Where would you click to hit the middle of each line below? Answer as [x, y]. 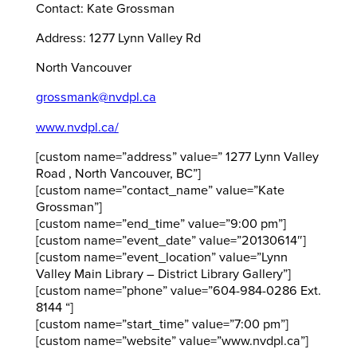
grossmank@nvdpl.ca [96, 98]
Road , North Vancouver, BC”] [118, 173]
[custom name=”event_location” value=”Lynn [161, 257]
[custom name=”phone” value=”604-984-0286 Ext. [178, 290]
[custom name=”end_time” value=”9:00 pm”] [161, 224]
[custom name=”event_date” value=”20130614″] [171, 240]
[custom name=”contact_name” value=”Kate [160, 190]
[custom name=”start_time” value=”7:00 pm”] [162, 324]
